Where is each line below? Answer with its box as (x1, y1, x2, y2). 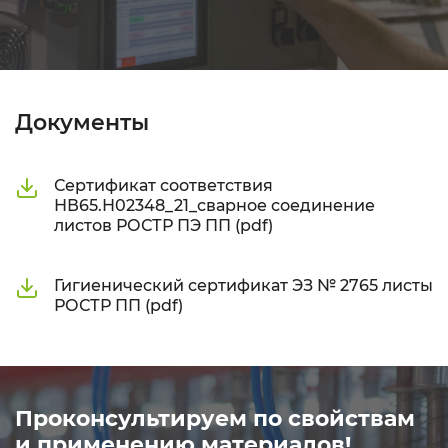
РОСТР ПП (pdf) (54, 296, 183, 315)
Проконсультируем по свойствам (15, 405, 415, 432)
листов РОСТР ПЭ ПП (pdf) (54, 216, 273, 235)
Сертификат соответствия (54, 176, 273, 195)
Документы (15, 109, 149, 136)
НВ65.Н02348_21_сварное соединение (54, 196, 375, 215)
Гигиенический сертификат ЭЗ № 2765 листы (54, 276, 433, 295)
